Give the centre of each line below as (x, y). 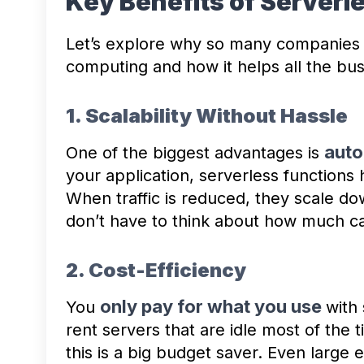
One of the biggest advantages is (195, 152)
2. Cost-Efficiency (156, 270)
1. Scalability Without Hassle (207, 115)
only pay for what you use (213, 306)
